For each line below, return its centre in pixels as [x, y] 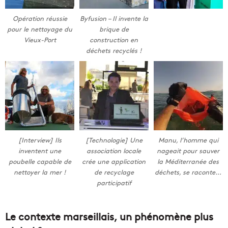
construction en [114, 40]
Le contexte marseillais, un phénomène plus [109, 216]
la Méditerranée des [188, 161]
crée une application [114, 161]
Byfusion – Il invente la [114, 18]
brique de [114, 29]
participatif [114, 182]
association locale [114, 150]
